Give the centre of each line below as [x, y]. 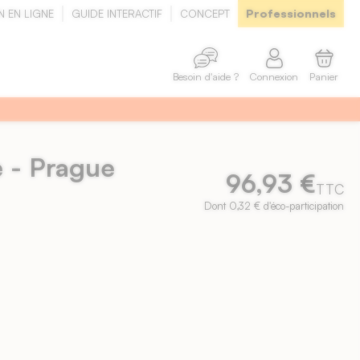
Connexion [274, 76]
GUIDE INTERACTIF [117, 14]
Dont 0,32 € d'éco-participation [274, 206]
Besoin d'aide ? [206, 76]
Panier [324, 76]
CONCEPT [205, 14]
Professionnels [291, 13]
